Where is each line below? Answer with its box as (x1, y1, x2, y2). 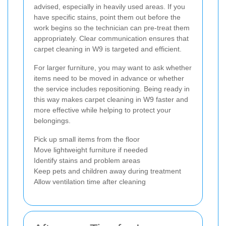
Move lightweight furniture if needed (34, 145, 148, 154)
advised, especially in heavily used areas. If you (34, 2, 185, 11)
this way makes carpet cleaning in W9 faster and (34, 95, 188, 103)
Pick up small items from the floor (34, 135, 140, 143)
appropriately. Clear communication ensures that (34, 34, 189, 42)
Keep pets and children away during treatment (34, 166, 181, 175)
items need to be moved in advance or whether (34, 74, 184, 82)
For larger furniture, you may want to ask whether (34, 63, 192, 72)
